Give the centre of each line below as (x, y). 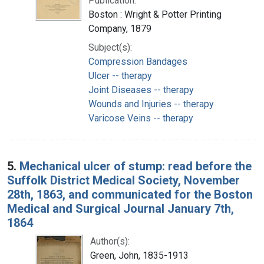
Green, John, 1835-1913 (139, 255)
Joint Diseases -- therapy (141, 90)
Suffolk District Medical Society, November (123, 180)
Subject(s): (110, 47)
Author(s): (110, 241)
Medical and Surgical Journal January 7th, (121, 208)
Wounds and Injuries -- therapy (151, 104)
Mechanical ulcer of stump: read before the (136, 166)
